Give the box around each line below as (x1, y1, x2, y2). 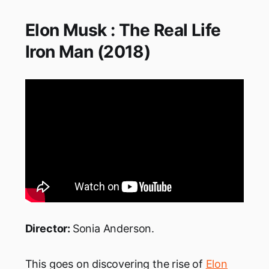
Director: (25, 222, 73, 235)
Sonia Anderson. (72, 222, 154, 235)
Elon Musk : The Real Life (25, 19, 221, 40)
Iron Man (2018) (25, 41, 151, 62)
